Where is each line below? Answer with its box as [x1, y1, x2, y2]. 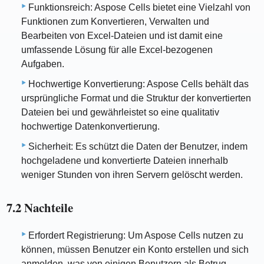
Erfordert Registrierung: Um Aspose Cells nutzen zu [28, 230, 243, 241]
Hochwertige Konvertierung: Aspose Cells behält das [28, 78, 249, 89]
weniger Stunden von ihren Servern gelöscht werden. [21, 169, 243, 180]
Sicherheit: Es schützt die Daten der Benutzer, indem [28, 141, 247, 151]
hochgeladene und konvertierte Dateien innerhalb [21, 155, 228, 166]
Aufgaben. [21, 58, 64, 69]
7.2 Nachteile [6, 198, 74, 216]
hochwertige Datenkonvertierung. [21, 121, 160, 131]
